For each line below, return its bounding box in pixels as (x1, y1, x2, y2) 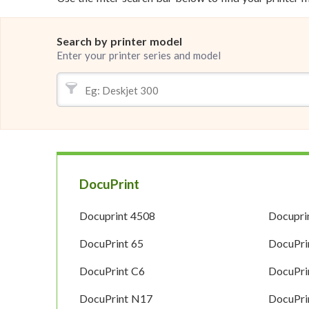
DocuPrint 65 (79, 237, 143, 250)
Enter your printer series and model (57, 49, 221, 62)
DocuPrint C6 (79, 264, 145, 278)
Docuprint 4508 (79, 209, 155, 223)
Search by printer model (57, 34, 182, 48)
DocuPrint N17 (79, 292, 152, 306)
